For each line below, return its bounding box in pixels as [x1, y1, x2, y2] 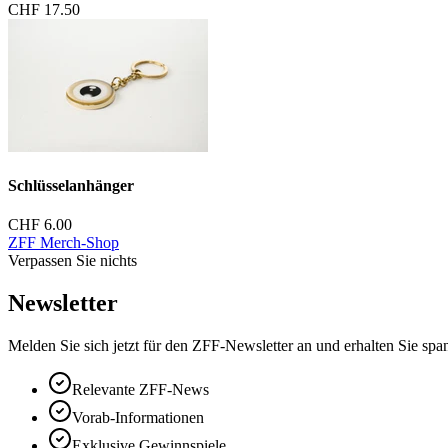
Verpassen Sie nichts [8, 252, 137, 270]
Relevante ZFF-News [72, 381, 209, 399]
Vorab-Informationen [72, 409, 204, 427]
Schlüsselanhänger [8, 177, 134, 195]
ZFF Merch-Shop [8, 234, 119, 252]
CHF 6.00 [8, 216, 72, 234]
